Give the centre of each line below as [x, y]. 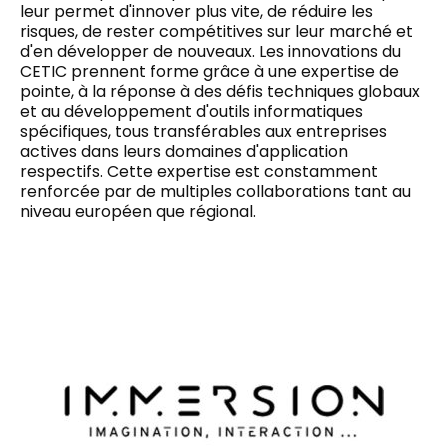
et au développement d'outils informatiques [191, 111]
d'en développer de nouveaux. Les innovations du [210, 51]
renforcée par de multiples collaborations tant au [215, 191]
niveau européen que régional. [138, 211]
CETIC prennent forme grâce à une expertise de [209, 71]
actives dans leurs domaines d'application [184, 151]
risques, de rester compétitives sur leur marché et [216, 31]
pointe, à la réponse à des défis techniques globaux [220, 91]
